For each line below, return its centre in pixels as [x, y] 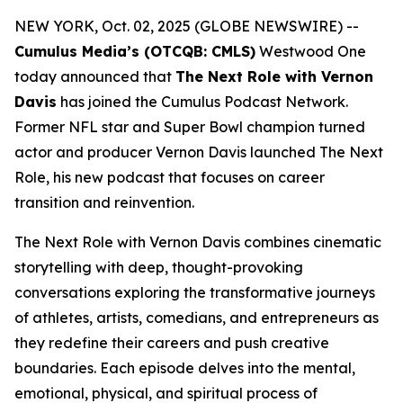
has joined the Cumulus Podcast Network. [202, 102]
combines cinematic [313, 242]
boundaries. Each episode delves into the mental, [185, 368]
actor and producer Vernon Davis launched [167, 152]
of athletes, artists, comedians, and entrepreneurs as [197, 318]
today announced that [95, 76]
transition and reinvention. [104, 202]
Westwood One [311, 51]
